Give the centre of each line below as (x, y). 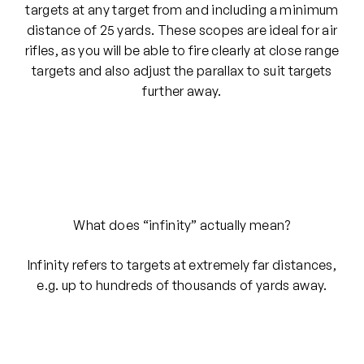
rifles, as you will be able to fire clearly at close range (182, 51)
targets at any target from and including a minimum (182, 10)
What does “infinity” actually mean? (182, 225)
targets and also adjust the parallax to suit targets (182, 71)
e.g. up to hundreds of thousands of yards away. (182, 286)
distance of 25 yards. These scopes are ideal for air (182, 30)
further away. (182, 91)
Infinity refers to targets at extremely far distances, (182, 265)
